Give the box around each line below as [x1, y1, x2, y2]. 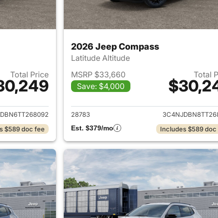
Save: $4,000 [76, 81, 125, 91]
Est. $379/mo [71, 124, 113, 132]
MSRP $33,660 [71, 69, 126, 79]
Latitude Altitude [71, 53, 132, 63]
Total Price [10, 69, 49, 79]
